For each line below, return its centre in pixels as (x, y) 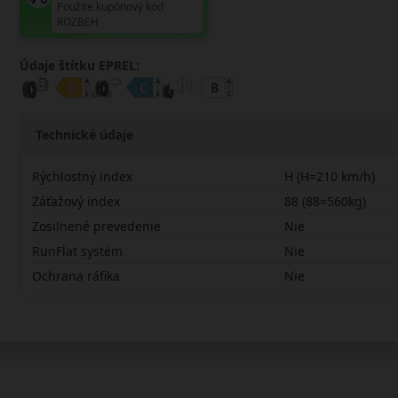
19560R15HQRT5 (68, 320)
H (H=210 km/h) (330, 176)
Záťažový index (76, 201)
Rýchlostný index (83, 176)
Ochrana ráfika (76, 275)
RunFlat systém (78, 251)
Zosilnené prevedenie (97, 226)
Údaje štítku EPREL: (79, 65)
